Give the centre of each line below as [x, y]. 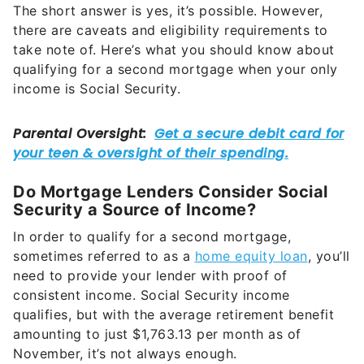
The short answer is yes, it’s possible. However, [168, 11]
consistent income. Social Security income [152, 295]
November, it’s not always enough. [125, 354]
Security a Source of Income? [134, 210]
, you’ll [329, 256]
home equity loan [251, 256]
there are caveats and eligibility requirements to [171, 30]
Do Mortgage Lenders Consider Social [171, 192]
